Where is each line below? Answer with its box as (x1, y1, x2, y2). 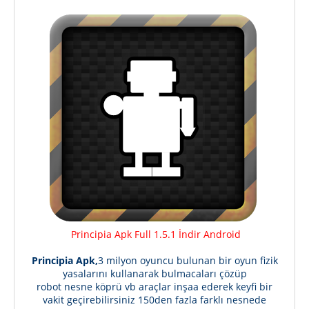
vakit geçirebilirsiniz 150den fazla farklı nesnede (43, 293, 266, 306)
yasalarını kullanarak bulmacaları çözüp (62, 267, 247, 280)
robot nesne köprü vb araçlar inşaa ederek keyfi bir (37, 280, 272, 293)
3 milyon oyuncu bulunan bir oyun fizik (97, 254, 278, 267)
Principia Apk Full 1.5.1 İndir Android (71, 228, 241, 241)
